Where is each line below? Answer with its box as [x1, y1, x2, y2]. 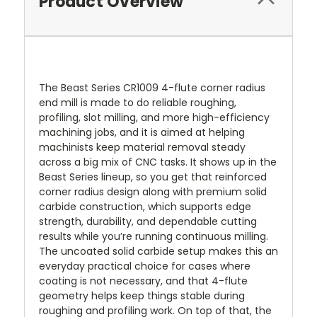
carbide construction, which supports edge [39, 199, 251, 214]
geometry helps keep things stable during [39, 288, 245, 303]
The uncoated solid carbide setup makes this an [39, 243, 278, 258]
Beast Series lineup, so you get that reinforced [39, 169, 267, 184]
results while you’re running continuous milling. [39, 229, 268, 243]
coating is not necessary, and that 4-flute [39, 273, 248, 288]
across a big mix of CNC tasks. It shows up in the [39, 154, 277, 169]
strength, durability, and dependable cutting [39, 214, 257, 229]
